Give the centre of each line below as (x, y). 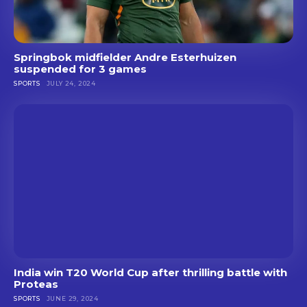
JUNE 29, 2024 (73, 298)
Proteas (36, 284)
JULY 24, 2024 (71, 84)
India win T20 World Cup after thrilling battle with (150, 272)
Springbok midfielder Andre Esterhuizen (125, 58)
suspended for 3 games (80, 69)
